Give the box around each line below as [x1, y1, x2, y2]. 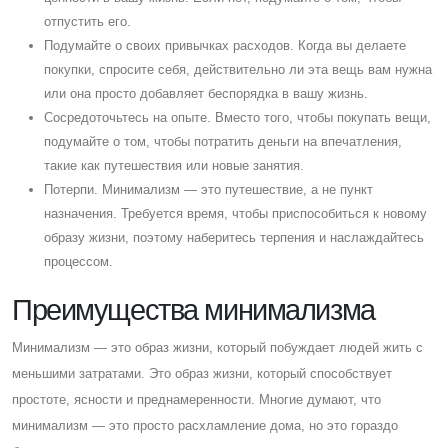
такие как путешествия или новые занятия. [44, 157, 304, 173]
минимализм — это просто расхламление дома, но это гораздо [12, 417, 398, 433]
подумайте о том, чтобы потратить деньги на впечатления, [44, 133, 402, 149]
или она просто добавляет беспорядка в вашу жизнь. [44, 85, 368, 101]
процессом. [44, 253, 113, 269]
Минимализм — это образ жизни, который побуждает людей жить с [12, 339, 423, 355]
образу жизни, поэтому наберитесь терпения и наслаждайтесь [44, 229, 424, 245]
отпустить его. [44, 13, 131, 29]
